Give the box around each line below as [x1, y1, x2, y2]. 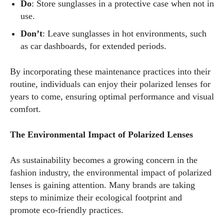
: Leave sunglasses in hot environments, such [42, 28, 206, 38]
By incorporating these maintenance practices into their [10, 66, 210, 76]
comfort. [10, 104, 41, 114]
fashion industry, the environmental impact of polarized [10, 167, 211, 177]
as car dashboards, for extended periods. [20, 41, 166, 51]
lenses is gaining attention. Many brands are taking [10, 180, 195, 190]
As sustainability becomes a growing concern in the [10, 155, 197, 165]
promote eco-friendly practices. [10, 205, 123, 215]
